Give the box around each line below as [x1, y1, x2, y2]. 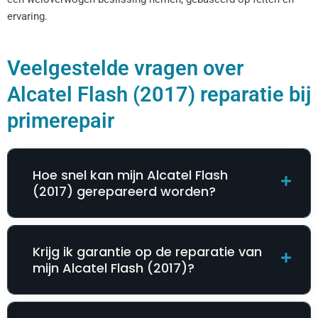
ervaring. [7, 9, 48, 23]
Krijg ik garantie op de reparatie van [33, 242, 262, 261]
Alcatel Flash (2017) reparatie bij [7, 82, 311, 106]
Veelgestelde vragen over [7, 55, 243, 80]
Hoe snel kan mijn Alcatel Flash [33, 165, 228, 184]
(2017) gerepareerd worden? [33, 182, 216, 200]
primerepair [7, 108, 114, 133]
